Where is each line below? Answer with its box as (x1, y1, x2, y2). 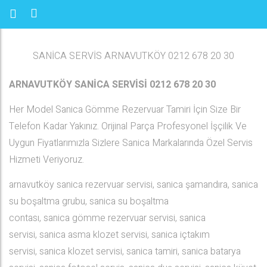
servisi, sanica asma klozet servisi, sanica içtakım (9, 228, 210, 242)
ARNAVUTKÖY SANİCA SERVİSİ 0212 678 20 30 (9, 77, 216, 92)
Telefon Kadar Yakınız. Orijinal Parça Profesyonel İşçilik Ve (9, 119, 247, 133)
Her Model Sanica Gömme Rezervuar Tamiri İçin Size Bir (9, 103, 241, 117)
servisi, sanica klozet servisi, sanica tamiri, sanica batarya (9, 244, 241, 259)
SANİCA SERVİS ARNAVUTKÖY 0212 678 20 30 (33, 49, 234, 63)
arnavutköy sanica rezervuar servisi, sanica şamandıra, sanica (9, 178, 258, 192)
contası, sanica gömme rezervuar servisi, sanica (9, 211, 206, 225)
